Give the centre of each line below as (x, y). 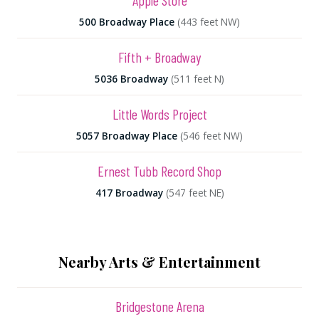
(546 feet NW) (211, 136)
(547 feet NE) (195, 193)
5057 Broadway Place (127, 136)
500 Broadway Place (127, 22)
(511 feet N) (198, 79)
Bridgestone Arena (159, 306)
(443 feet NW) (209, 22)
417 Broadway (129, 193)
